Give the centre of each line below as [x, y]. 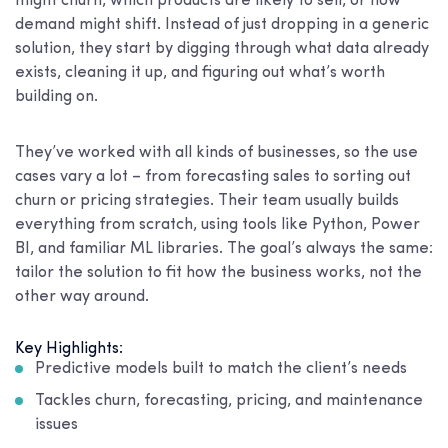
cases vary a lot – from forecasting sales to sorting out [213, 177]
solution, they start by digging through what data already [222, 49]
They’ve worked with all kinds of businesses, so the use [216, 153]
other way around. [82, 297]
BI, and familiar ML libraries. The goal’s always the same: [224, 249]
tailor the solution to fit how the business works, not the [218, 273]
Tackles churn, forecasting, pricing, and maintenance [229, 401]
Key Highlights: [69, 349]
